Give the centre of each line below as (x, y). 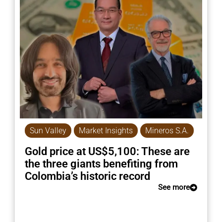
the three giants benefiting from (101, 164)
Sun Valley (48, 130)
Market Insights (106, 130)
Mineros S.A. (167, 130)
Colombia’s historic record (87, 176)
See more (174, 187)
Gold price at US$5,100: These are (107, 151)
